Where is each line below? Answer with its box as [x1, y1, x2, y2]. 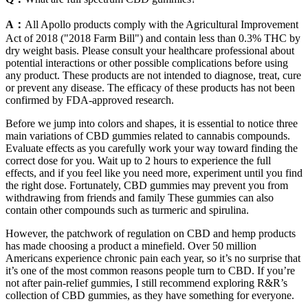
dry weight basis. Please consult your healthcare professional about [5, 44, 294, 56]
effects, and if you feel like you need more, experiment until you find [5, 166, 302, 179]
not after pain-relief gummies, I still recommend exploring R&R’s [5, 276, 287, 289]
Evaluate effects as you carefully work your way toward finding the [5, 142, 298, 154]
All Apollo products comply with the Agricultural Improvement [25, 18, 298, 30]
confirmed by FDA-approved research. [5, 93, 174, 106]
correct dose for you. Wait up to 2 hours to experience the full [5, 154, 271, 166]
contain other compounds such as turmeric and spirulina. [5, 203, 249, 216]
